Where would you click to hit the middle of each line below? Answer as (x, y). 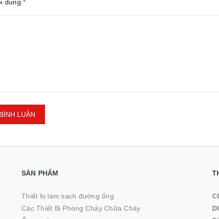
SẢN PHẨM (40, 173)
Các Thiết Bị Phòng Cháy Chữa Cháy (81, 208)
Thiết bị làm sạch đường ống (68, 196)
